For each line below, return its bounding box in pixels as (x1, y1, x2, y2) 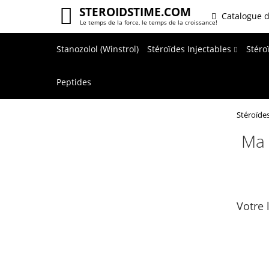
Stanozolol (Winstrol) (56, 43, 139, 55)
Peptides (56, 76, 91, 88)
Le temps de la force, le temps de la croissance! (80, 18, 217, 26)
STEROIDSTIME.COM (79, 4, 192, 20)
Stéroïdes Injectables (147, 43, 234, 55)
